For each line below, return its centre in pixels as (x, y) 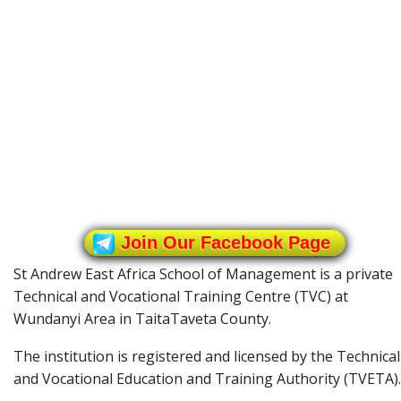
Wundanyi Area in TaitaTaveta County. (142, 318)
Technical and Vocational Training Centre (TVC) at (181, 296)
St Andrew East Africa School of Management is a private (203, 273)
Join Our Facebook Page (225, 242)
